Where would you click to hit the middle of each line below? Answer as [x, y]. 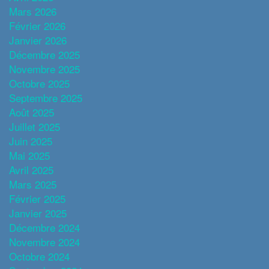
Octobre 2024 [39, 256]
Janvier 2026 [38, 40]
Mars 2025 [33, 184]
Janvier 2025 [38, 213]
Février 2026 [37, 25]
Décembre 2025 [44, 54]
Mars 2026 [33, 11]
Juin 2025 [31, 141]
